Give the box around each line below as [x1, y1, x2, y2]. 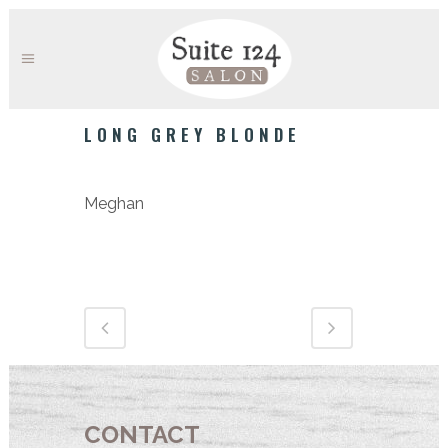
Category [84, 165, 154, 185]
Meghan [84, 193, 144, 213]
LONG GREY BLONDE [83, 121, 301, 147]
